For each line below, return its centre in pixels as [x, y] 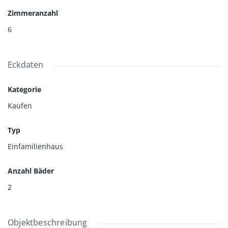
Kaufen [20, 105]
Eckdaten [26, 64]
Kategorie [24, 89]
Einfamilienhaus [35, 146]
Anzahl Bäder [31, 170]
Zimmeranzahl [33, 13]
